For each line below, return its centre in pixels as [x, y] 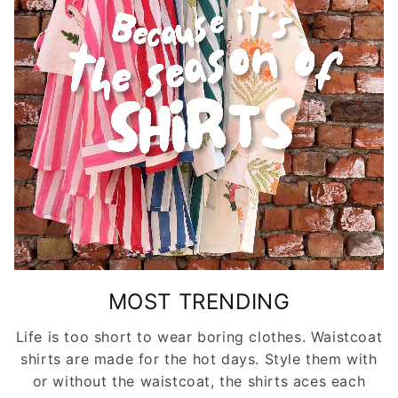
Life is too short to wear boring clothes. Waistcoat [199, 336]
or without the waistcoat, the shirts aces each [199, 381]
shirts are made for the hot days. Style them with [199, 358]
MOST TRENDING [199, 301]
